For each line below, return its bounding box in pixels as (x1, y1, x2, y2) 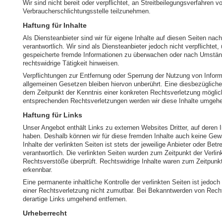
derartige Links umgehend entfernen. (23, 195, 127, 203)
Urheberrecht (23, 209, 67, 217)
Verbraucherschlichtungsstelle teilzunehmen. (23, 7, 151, 15)
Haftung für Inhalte (23, 21, 87, 29)
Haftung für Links (23, 111, 82, 119)
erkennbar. (23, 166, 53, 173)
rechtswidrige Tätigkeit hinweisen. (23, 59, 119, 67)
